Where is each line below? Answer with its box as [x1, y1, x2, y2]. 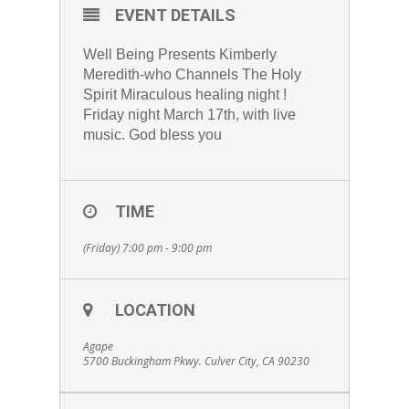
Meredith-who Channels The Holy [82, 66, 301, 82]
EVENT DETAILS [114, 5, 236, 25]
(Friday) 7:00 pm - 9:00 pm [82, 239, 212, 256]
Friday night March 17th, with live [82, 106, 296, 122]
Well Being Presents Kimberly [82, 46, 277, 62]
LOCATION [114, 299, 195, 320]
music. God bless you [82, 126, 222, 142]
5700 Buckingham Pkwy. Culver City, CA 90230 [82, 352, 309, 369]
